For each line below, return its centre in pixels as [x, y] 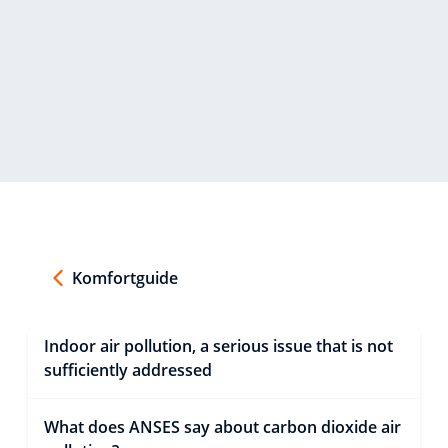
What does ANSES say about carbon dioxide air [222, 426]
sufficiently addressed [128, 369]
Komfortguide [125, 277]
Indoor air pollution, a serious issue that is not [218, 345]
